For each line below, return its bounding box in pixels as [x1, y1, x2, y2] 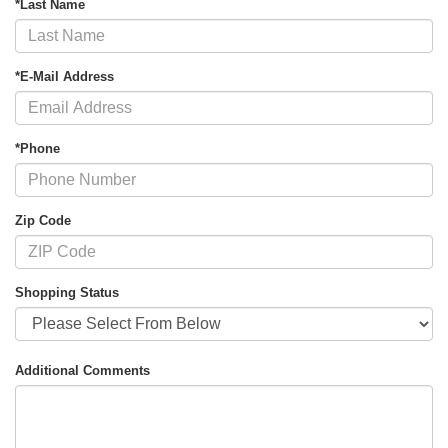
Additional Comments [15, 363, 150, 379]
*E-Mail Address [15, 68, 114, 84]
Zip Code [15, 212, 71, 228]
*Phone [15, 140, 60, 156]
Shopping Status [15, 284, 119, 300]
